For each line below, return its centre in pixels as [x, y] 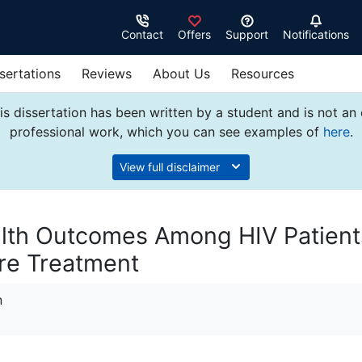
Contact [142, 35]
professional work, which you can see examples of [166, 132]
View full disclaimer [171, 167]
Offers [194, 35]
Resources [263, 74]
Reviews [107, 74]
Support [247, 35]
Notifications [316, 35]
